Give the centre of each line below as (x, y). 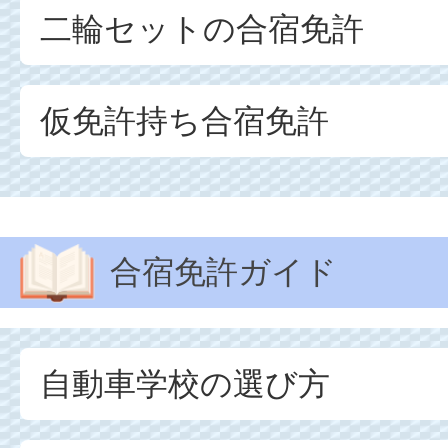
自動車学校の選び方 (185, 384)
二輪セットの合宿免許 (202, 29)
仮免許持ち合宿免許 (184, 121)
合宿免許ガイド (223, 272)
